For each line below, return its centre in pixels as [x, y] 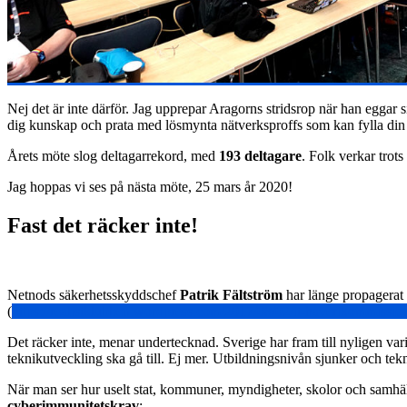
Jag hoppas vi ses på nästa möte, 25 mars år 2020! [150, 187]
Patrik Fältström [231, 295]
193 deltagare [260, 156]
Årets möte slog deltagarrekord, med [113, 156]
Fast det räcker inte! [103, 226]
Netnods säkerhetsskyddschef [94, 295]
